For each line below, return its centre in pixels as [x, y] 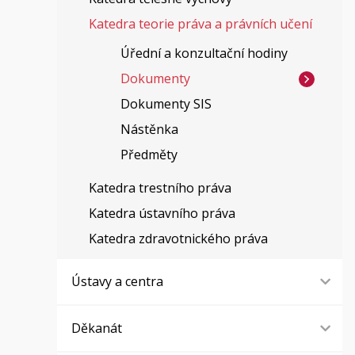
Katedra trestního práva [160, 188]
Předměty [149, 155]
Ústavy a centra [118, 281]
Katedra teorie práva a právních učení [200, 24]
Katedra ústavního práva [162, 213]
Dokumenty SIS [166, 104]
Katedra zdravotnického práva [178, 239]
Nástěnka [149, 129]
